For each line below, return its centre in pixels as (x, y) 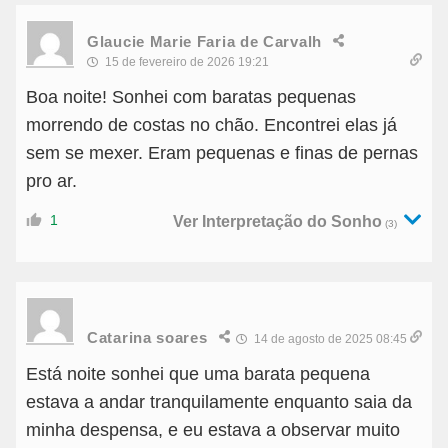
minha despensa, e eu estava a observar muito (213, 430)
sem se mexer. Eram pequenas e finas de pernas (222, 153)
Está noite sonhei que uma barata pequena (198, 374)
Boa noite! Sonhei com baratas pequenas (191, 97)
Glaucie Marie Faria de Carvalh (204, 41)
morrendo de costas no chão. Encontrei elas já (211, 125)
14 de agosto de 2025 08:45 (328, 339)
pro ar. (51, 181)
